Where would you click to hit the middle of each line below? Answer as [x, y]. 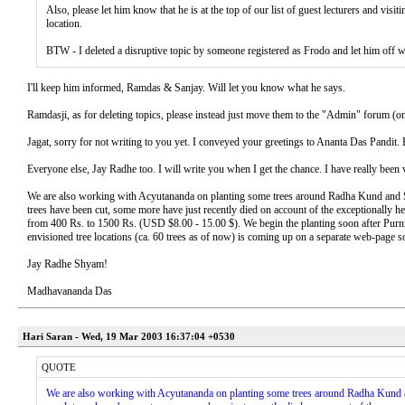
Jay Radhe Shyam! [67, 264]
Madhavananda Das [70, 291]
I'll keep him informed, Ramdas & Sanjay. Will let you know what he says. [186, 88]
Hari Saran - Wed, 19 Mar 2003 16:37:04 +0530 [129, 336]
